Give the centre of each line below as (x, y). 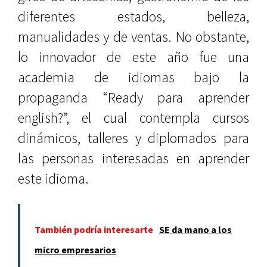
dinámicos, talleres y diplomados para (133, 138)
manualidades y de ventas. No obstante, (133, 37)
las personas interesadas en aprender (133, 158)
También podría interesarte (94, 229)
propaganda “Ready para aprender (133, 97)
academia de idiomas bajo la (133, 77)
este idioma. (53, 178)
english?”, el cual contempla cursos (133, 118)
